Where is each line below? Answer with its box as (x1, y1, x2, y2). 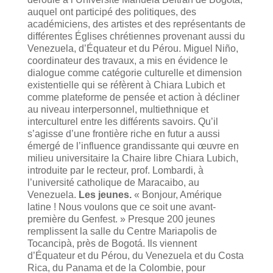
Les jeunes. (78, 189, 132, 200)
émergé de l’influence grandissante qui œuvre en (27, 140, 239, 151)
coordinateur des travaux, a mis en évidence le (27, 55, 228, 66)
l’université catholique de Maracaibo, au (27, 177, 199, 188)
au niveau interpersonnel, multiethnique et (27, 104, 208, 115)
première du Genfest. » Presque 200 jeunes (27, 213, 215, 224)
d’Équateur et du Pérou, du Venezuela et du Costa (27, 250, 244, 261)
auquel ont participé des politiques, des (27, 6, 196, 17)
